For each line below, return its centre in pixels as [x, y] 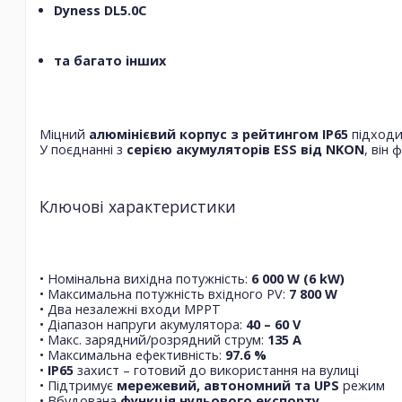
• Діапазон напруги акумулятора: [143, 325]
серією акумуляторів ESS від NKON [245, 149]
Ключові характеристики [138, 207]
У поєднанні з [83, 149]
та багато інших [110, 60]
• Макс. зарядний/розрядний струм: [153, 340]
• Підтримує [78, 386]
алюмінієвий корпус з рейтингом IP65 [218, 134]
